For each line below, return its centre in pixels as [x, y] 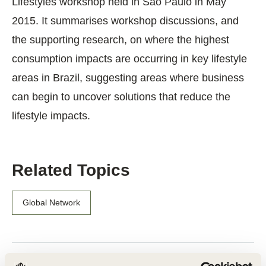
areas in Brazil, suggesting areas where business [128, 78]
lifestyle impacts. [51, 116]
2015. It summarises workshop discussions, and [125, 21]
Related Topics [71, 170]
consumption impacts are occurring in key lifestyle [129, 59]
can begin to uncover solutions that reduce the [121, 97]
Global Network [51, 203]
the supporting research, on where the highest [121, 40]
